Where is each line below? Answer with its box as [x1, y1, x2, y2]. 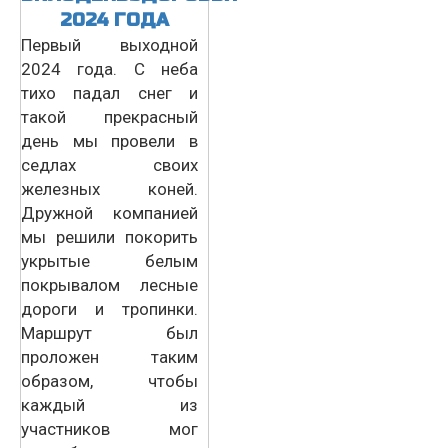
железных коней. [21, 178, 198, 199]
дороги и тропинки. [21, 298, 198, 319]
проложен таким [21, 346, 198, 367]
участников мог [21, 418, 198, 439]
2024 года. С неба [21, 58, 198, 79]
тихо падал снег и [21, 82, 198, 103]
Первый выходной [21, 34, 198, 55]
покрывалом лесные [21, 274, 198, 295]
